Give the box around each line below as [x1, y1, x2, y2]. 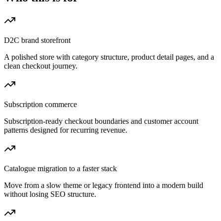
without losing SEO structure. [4, 190, 96, 199]
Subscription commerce [4, 100, 77, 109]
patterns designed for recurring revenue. [4, 126, 127, 135]
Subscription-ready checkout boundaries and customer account [4, 117, 198, 126]
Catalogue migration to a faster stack [4, 164, 117, 173]
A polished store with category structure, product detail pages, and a [4, 53, 214, 62]
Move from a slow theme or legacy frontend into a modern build [4, 181, 203, 190]
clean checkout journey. [4, 62, 77, 71]
